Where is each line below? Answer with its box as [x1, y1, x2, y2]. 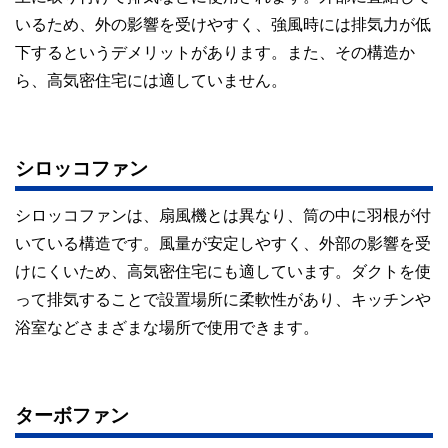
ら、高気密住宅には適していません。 [15, 72, 287, 89]
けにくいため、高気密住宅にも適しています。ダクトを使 [15, 262, 431, 279]
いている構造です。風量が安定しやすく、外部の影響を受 [15, 234, 431, 251]
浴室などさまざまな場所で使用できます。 [15, 318, 319, 335]
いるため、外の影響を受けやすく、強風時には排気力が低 [15, 16, 431, 33]
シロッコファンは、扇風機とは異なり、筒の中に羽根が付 [15, 206, 431, 223]
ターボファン [15, 404, 129, 424]
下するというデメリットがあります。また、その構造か [15, 44, 415, 61]
